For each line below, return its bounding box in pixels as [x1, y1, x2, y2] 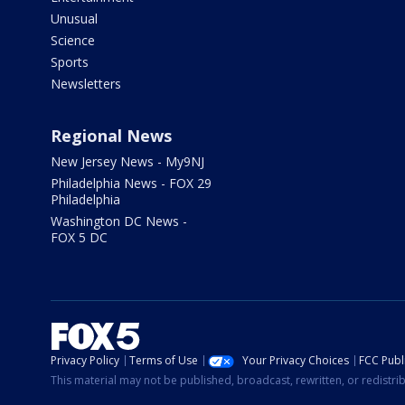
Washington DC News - [51, 212, 187, 230]
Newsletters [51, 75, 121, 92]
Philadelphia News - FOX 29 [51, 174, 212, 192]
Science [51, 32, 95, 49]
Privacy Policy [51, 353, 119, 368]
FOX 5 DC [51, 229, 108, 246]
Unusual [51, 10, 98, 27]
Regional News [51, 125, 172, 146]
